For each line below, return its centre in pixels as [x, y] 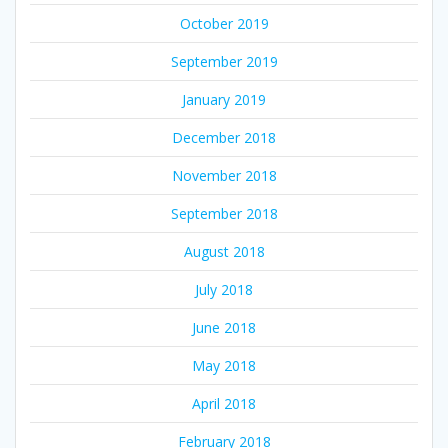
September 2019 [224, 61]
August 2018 [224, 251]
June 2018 [224, 327]
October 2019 [224, 23]
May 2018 [224, 365]
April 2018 [224, 403]
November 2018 [224, 175]
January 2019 [224, 99]
